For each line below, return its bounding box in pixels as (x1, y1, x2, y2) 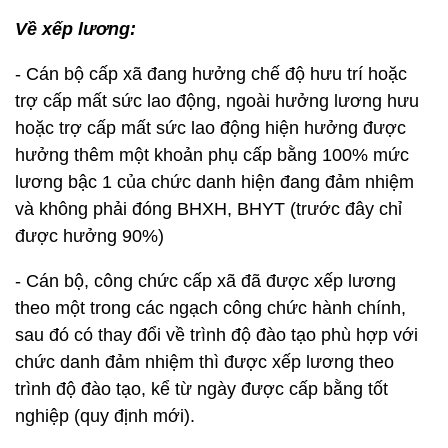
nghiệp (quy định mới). (15, 406, 195, 426)
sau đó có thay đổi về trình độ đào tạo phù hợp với (15, 325, 418, 345)
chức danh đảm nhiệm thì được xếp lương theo (15, 352, 394, 372)
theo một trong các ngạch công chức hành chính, (15, 298, 406, 318)
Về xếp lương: (15, 19, 136, 39)
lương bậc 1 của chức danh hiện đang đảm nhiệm (15, 172, 414, 192)
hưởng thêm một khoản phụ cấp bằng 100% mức (15, 145, 409, 165)
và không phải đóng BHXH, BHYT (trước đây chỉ (15, 199, 402, 219)
